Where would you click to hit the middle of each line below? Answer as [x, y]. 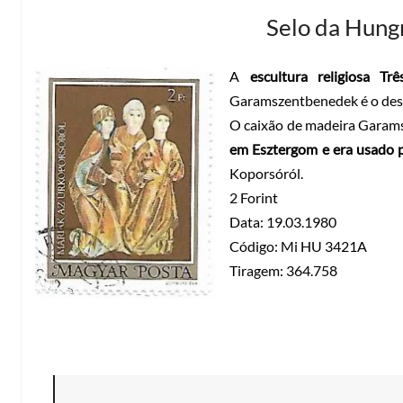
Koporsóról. [266, 173]
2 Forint [254, 197]
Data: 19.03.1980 [283, 221]
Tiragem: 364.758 [283, 270]
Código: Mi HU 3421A [298, 246]
